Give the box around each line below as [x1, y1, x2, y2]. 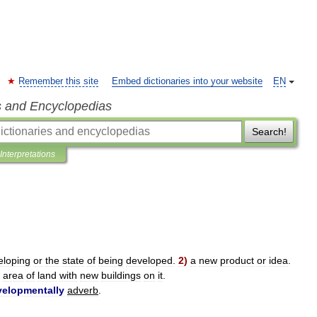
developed [126, 255, 173, 266]
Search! [251, 126, 287, 137]
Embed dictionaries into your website [112, 76, 263, 86]
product [220, 255, 254, 266]
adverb [67, 284, 98, 296]
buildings [101, 270, 141, 281]
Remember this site [18, 76, 98, 86]
